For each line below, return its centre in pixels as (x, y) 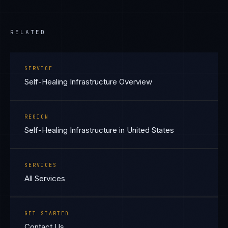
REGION (37, 117)
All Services (45, 178)
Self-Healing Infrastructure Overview (88, 82)
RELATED (28, 32)
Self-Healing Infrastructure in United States (99, 130)
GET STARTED (47, 213)
